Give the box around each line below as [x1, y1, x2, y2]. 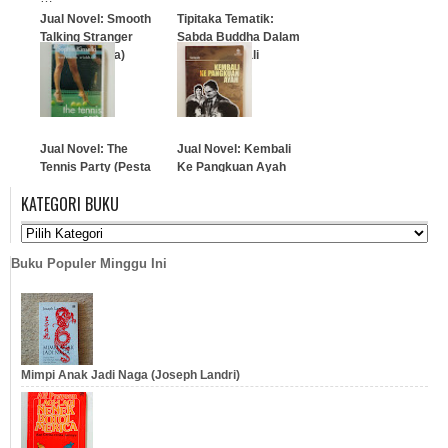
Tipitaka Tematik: [177, 12, 274, 26]
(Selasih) [177, 178, 227, 192]
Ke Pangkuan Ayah [177, 160, 286, 174]
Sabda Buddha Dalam [177, 30, 300, 44]
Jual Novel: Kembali [177, 142, 291, 156]
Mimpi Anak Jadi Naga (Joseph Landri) [21, 368, 240, 383]
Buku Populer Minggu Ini [11, 255, 167, 271]
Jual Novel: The [40, 142, 128, 156]
